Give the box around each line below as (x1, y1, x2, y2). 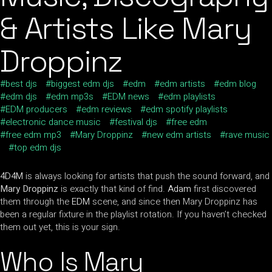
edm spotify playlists (146, 103, 228, 117)
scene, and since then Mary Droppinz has (90, 195, 257, 209)
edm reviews (81, 103, 132, 117)
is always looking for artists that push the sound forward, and (23, 169, 270, 183)
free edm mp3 (5, 128, 61, 142)
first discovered (191, 182, 256, 196)
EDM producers (5, 103, 67, 117)
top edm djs (14, 141, 61, 155)
